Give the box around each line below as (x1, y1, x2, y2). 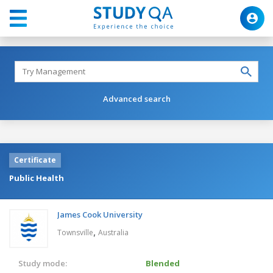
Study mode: (18, 257, 67, 269)
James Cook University (57, 208, 143, 220)
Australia (98, 227, 129, 238)
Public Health (9, 172, 64, 183)
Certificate (14, 154, 56, 165)
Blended (146, 257, 180, 269)
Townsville (57, 227, 93, 238)
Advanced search (102, 93, 171, 104)
